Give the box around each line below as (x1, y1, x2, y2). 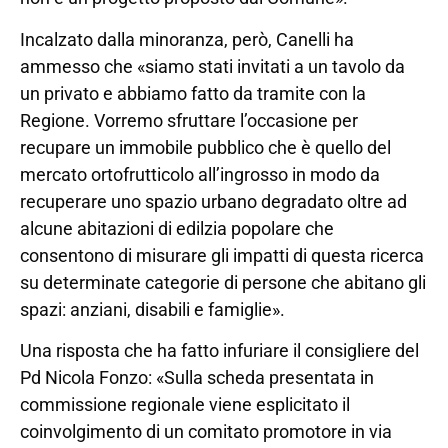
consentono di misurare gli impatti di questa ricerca (20, 244, 424, 266)
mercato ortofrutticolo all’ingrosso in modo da (20, 163, 380, 185)
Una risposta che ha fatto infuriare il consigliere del (20, 339, 419, 361)
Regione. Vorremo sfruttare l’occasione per (20, 109, 358, 131)
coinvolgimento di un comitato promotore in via (20, 420, 392, 442)
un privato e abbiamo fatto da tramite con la (20, 82, 366, 104)
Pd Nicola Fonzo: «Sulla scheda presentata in (20, 366, 374, 388)
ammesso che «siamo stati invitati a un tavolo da (20, 55, 405, 77)
